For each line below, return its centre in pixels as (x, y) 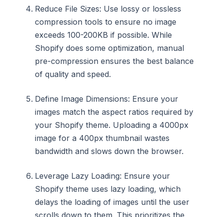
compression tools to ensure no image (106, 22)
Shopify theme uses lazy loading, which (108, 189)
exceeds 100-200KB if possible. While (103, 35)
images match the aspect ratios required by (114, 112)
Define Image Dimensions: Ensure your (107, 99)
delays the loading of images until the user (112, 202)
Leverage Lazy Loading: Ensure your (102, 176)
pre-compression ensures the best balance (114, 61)
